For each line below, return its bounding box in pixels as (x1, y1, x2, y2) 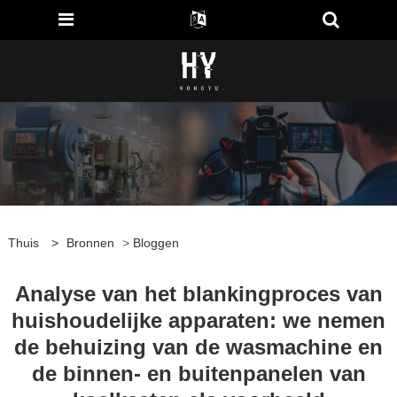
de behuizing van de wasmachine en (14, 334, 383, 359)
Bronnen (66, 235, 114, 250)
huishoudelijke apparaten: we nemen (12, 307, 385, 332)
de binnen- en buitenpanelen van (31, 361, 366, 385)
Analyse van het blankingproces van (14, 281, 383, 306)
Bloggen (132, 235, 179, 250)
